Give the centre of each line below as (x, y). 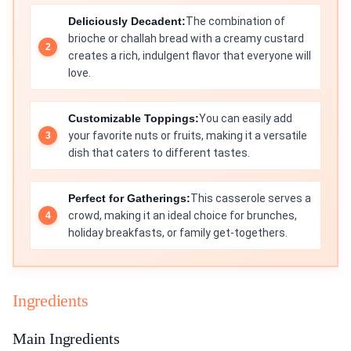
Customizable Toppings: (134, 119)
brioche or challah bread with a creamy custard (186, 39)
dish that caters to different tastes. (159, 153)
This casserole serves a (251, 199)
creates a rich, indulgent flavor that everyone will (190, 56)
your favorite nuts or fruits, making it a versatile (188, 136)
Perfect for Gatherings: (129, 199)
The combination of (235, 22)
